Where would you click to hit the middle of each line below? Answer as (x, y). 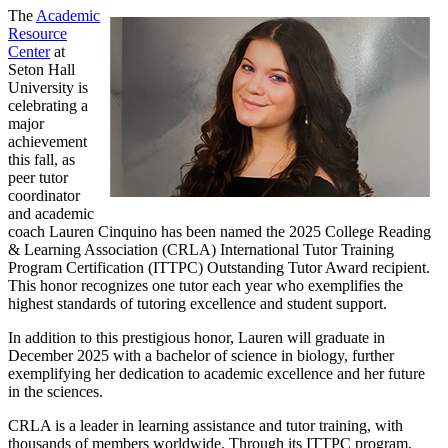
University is (48, 87)
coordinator (44, 195)
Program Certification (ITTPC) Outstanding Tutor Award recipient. (219, 267)
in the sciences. (55, 391)
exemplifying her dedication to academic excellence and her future (216, 373)
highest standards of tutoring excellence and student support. (197, 303)
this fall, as (41, 159)
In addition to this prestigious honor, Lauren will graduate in (196, 337)
